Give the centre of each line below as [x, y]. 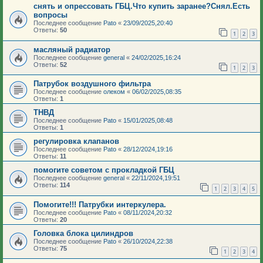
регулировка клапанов [76, 141]
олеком [114, 92]
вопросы [50, 15]
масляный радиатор [72, 49]
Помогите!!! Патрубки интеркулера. [100, 204]
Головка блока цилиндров [83, 233]
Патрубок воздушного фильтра [92, 84]
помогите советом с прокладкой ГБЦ [104, 170]
